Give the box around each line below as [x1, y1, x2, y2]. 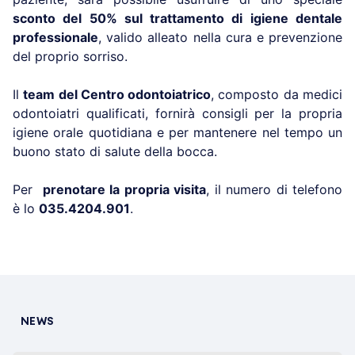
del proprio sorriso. [13, 48, 128, 65]
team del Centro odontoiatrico [23, 86, 212, 103]
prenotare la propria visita [42, 181, 207, 198]
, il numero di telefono [206, 181, 343, 198]
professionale [13, 29, 98, 46]
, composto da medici [211, 86, 343, 103]
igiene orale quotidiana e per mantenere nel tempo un [13, 124, 342, 141]
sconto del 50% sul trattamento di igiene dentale [13, 10, 342, 27]
